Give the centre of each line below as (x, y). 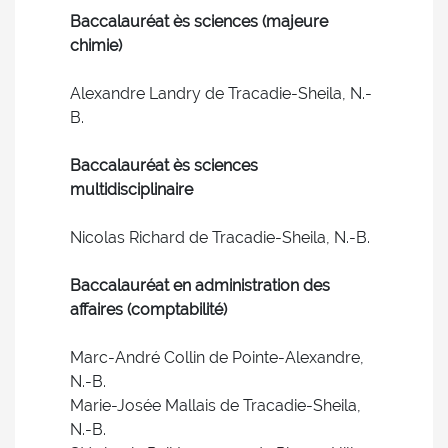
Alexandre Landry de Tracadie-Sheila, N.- (221, 93)
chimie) (96, 45)
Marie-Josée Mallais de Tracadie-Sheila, (215, 405)
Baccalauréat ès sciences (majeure (199, 21)
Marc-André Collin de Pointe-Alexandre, (217, 357)
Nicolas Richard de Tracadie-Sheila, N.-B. (220, 237)
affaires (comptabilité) (148, 309)
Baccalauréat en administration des (200, 285)
